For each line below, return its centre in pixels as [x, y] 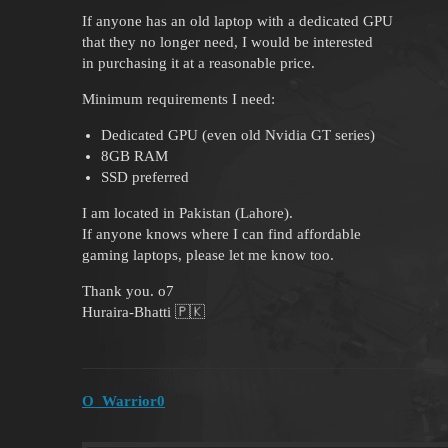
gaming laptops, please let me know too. [208, 254]
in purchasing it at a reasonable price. [198, 62]
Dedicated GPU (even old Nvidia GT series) [237, 134]
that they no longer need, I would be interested [227, 41]
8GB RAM [134, 155]
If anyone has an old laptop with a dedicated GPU [237, 20]
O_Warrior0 [123, 401]
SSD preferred [144, 176]
